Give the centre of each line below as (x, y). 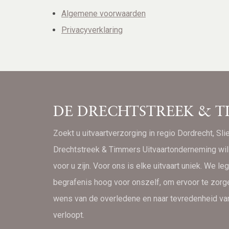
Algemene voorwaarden (104, 13)
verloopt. (69, 215)
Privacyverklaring (92, 30)
